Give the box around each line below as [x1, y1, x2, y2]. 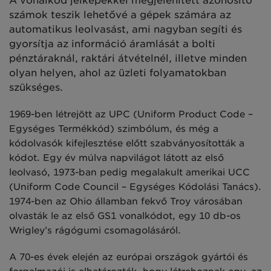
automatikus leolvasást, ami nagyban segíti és [9, 24, 242, 36]
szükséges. [9, 82, 63, 94]
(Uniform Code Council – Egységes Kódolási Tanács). [9, 181, 261, 193]
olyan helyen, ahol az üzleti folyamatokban [9, 67, 226, 79]
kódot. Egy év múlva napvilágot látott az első [9, 152, 224, 164]
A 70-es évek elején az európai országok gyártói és [9, 252, 248, 263]
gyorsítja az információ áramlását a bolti [9, 38, 215, 50]
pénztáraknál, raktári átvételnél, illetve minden [9, 53, 247, 65]
